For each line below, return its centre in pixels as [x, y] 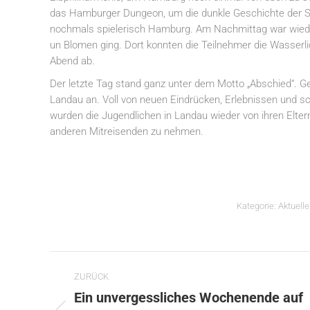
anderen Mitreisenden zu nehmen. [127, 131]
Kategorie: [257, 206]
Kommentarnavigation [149, 262]
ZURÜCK [91, 276]
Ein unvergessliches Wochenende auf [189, 298]
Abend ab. [72, 61]
